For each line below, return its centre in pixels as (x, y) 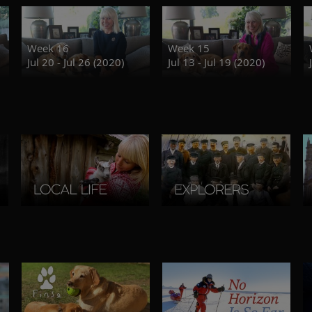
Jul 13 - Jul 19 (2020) (217, 62)
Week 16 (48, 48)
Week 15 (189, 48)
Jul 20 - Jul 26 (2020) (75, 62)
